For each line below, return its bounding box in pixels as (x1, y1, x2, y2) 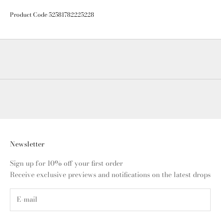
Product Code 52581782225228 (10, 10, 94, 20)
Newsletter (10, 139, 44, 150)
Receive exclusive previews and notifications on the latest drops (10, 169, 211, 181)
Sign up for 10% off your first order (10, 158, 123, 169)
